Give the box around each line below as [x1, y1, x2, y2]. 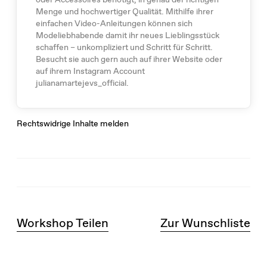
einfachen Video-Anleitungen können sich [35, 17, 193, 29]
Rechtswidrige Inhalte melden [16, 117, 129, 129]
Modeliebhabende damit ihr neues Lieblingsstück [35, 29, 219, 41]
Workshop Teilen [16, 215, 108, 231]
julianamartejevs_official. [35, 77, 129, 88]
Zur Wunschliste [160, 215, 251, 231]
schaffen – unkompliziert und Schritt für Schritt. [35, 41, 213, 52]
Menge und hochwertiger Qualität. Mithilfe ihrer [35, 5, 213, 17]
